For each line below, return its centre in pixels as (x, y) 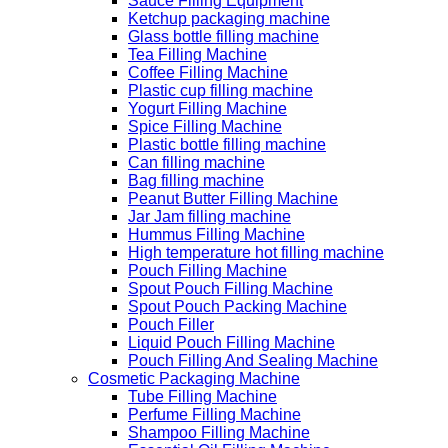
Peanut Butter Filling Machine (233, 198)
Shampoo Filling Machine (219, 432)
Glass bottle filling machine (223, 36)
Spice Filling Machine (205, 126)
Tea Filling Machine (197, 54)
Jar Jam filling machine (209, 216)
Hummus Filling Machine (216, 234)
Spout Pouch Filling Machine (230, 288)
